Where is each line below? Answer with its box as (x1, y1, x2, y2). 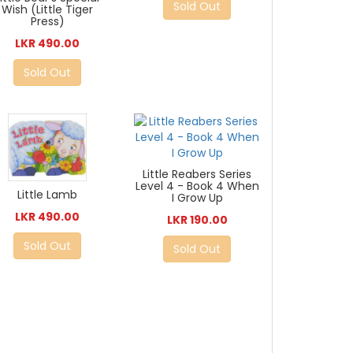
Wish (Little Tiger (2, 2, 94, 18)
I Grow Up (171, 190, 223, 206)
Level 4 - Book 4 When (135, 178, 259, 195)
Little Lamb (17, 186, 78, 203)
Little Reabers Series (143, 166, 252, 183)
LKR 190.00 (166, 212, 228, 229)
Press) (30, 13, 65, 30)
